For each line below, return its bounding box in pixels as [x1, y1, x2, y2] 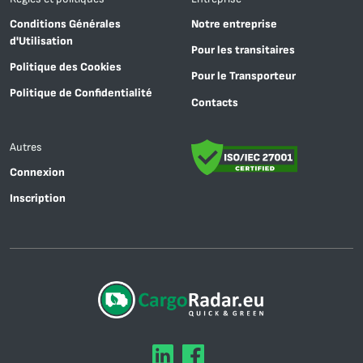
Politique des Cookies [10, 60, 122, 75]
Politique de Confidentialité [10, 86, 152, 100]
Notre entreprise [191, 16, 277, 31]
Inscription [10, 191, 66, 206]
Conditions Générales [10, 16, 121, 31]
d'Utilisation [10, 33, 73, 48]
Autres [10, 139, 42, 153]
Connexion [10, 164, 65, 179]
